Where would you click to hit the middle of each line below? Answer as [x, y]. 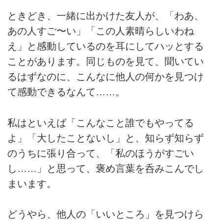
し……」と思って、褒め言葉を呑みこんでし [106, 168]
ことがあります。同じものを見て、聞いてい [106, 62]
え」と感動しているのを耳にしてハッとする [106, 46]
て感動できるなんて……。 [66, 92]
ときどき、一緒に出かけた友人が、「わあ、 [106, 16]
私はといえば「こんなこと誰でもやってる [101, 123]
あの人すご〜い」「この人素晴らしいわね [101, 31]
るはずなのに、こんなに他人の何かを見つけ [106, 77]
